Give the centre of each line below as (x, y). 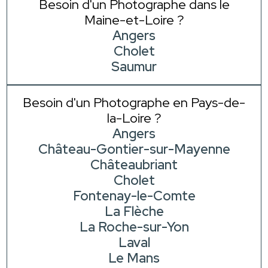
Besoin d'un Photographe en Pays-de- (134, 103)
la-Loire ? (134, 118)
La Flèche (134, 212)
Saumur (134, 67)
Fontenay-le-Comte (134, 196)
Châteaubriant (134, 165)
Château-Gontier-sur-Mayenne (134, 150)
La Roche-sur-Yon (134, 227)
